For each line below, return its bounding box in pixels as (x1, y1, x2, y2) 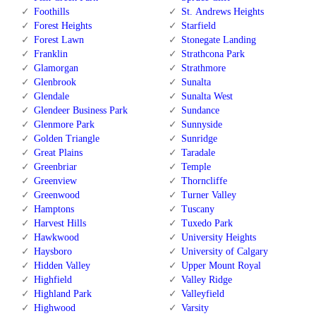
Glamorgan (34, 63, 78, 74)
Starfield (181, 20, 216, 32)
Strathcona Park (181, 49, 245, 60)
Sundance (181, 105, 219, 116)
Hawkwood (34, 232, 79, 243)
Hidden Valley (34, 260, 90, 272)
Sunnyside (181, 119, 222, 130)
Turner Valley (181, 190, 236, 201)
